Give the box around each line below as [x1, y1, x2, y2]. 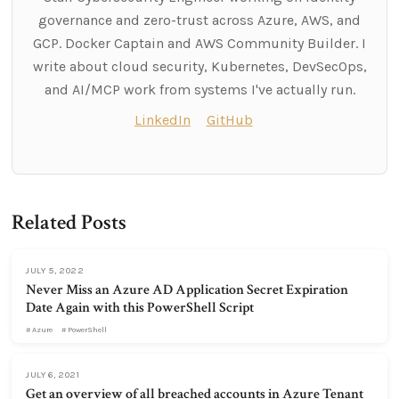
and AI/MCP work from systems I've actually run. [44, 81, 355, 99]
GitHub [206, 111, 253, 129]
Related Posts [12, 208, 127, 237]
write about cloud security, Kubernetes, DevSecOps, [32, 58, 367, 76]
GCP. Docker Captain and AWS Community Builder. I [33, 35, 366, 53]
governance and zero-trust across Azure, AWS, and [38, 12, 361, 29]
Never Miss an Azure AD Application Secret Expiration [26, 281, 349, 300]
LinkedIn [134, 111, 191, 129]
